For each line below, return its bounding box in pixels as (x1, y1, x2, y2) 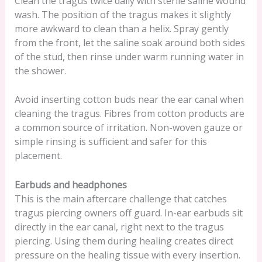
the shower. (14, 64, 66, 77)
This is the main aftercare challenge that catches (14, 192, 227, 205)
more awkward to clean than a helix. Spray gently (14, 22, 229, 35)
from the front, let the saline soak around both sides (14, 36, 245, 49)
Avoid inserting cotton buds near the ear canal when (14, 93, 244, 106)
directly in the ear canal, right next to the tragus (14, 220, 224, 233)
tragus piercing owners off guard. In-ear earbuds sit (14, 206, 243, 219)
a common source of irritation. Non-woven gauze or (14, 121, 243, 135)
